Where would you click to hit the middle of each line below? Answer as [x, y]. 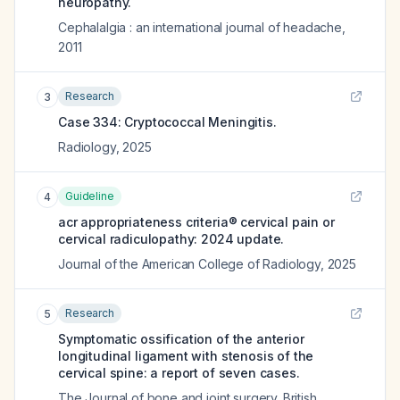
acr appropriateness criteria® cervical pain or [196, 222]
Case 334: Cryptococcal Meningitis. [167, 122]
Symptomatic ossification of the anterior [181, 339]
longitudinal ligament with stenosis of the [186, 356]
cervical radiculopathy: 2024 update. [171, 239]
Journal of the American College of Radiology [189, 264]
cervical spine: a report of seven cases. [179, 373]
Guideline [90, 196]
